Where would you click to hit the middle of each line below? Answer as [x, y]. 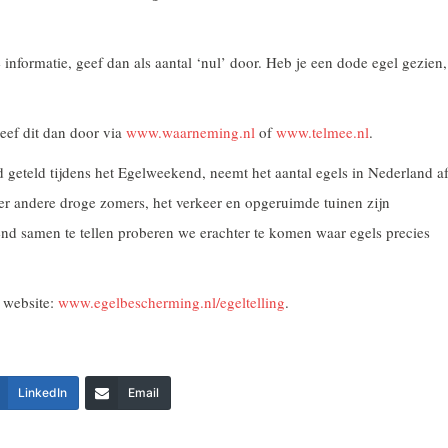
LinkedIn [42, 392]
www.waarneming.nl [190, 132]
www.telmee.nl [322, 132]
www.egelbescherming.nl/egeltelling [171, 302]
